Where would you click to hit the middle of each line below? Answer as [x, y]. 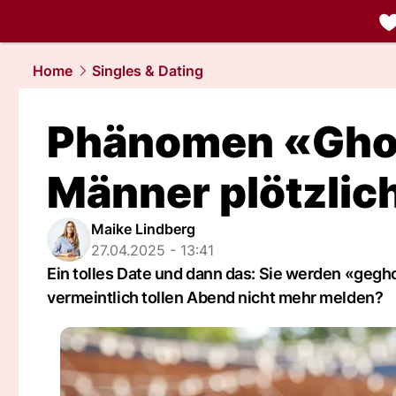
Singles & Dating [148, 71]
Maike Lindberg [143, 229]
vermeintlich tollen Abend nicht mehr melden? [215, 297]
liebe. [342, 42]
